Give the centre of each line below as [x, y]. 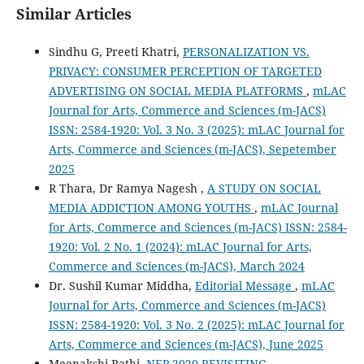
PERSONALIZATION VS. [246, 52]
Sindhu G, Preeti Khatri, [115, 52]
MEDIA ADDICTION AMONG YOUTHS [151, 208]
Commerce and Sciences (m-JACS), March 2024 [176, 266]
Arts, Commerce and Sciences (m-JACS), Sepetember [192, 149]
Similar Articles [74, 14]
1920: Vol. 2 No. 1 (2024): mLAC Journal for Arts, [180, 247]
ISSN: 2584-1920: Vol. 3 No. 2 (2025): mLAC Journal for [196, 325]
